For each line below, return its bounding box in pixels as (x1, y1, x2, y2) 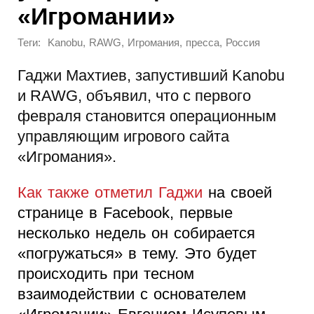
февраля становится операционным (18, 107, 276, 125)
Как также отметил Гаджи (18, 183, 203, 201)
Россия (226, 37, 260, 49)
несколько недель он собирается (18, 224, 255, 242)
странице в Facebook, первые (18, 203, 233, 221)
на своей (203, 183, 272, 201)
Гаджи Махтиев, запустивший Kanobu (18, 66, 285, 84)
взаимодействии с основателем (18, 285, 246, 303)
